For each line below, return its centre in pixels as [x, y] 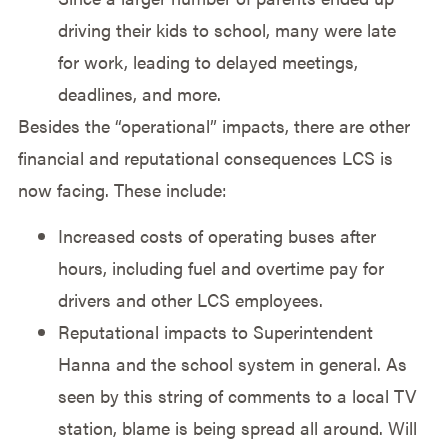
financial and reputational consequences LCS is [205, 157]
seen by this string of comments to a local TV [237, 396]
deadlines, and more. [139, 93]
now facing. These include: [122, 189]
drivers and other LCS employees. [190, 300]
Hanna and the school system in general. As [232, 364]
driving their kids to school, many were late [226, 29]
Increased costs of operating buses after [216, 236]
